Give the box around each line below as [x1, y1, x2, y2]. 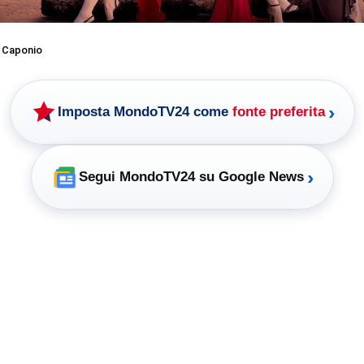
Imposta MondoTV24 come [57, 104, 232, 120]
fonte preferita [232, 104, 325, 120]
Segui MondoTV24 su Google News [78, 169, 304, 185]
